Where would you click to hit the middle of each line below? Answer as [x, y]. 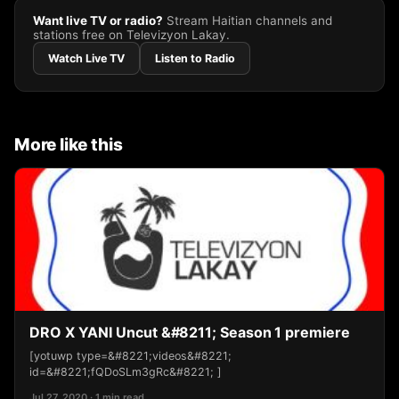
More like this [69, 145]
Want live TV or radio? [98, 20]
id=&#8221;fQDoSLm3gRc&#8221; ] [126, 372]
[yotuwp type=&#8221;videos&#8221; [130, 356]
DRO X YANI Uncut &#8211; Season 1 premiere [190, 332]
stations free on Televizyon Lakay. [131, 35]
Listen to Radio [195, 58]
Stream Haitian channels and [248, 20]
